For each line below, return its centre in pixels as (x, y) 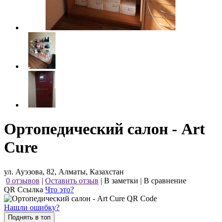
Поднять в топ (29, 217)
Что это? (59, 189)
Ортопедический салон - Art (105, 129)
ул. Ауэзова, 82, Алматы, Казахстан (64, 171)
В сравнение (165, 180)
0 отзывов (23, 180)
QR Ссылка (25, 189)
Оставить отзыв (72, 180)
